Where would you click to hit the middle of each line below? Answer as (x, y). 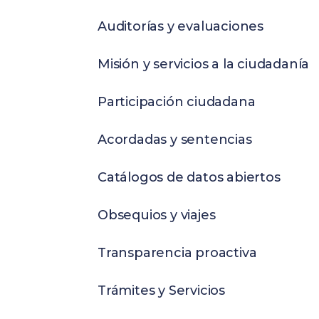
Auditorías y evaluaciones (181, 26)
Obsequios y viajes (157, 215)
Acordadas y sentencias (175, 140)
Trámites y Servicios (161, 291)
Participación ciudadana (177, 102)
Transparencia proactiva (177, 253)
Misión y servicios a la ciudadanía (204, 64)
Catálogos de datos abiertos (189, 177)
